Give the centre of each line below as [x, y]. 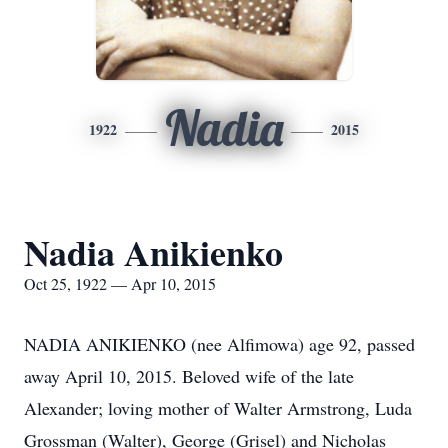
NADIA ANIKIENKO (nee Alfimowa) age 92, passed [219, 344]
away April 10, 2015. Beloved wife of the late [189, 376]
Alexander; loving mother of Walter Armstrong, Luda [218, 408]
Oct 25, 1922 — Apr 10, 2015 [120, 283]
